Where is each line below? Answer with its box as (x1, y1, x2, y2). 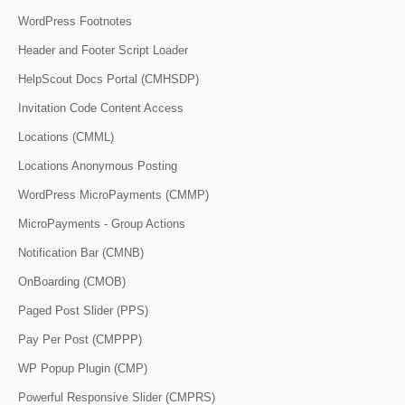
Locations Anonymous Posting (18, 159, 177, 174)
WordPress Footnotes (18, 14, 132, 29)
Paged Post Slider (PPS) (18, 304, 148, 318)
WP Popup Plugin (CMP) (18, 362, 147, 376)
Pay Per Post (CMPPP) (18, 333, 142, 347)
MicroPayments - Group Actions (18, 217, 185, 231)
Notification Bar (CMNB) (18, 246, 144, 260)
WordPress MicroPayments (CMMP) (18, 188, 209, 202)
